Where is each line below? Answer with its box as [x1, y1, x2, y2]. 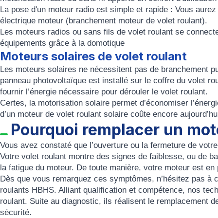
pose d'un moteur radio [11, 5, 94, 14]
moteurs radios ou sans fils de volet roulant [16, 27, 175, 36]
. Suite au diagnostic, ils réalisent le [25, 197, 157, 206]
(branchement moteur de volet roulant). [63, 16, 207, 25]
